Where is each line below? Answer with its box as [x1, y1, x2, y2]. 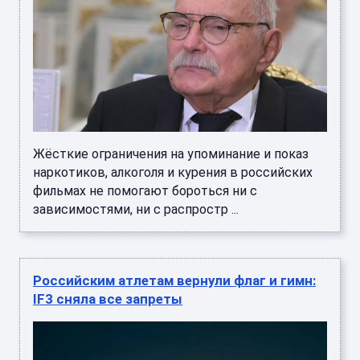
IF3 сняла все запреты [33, 290, 182, 307]
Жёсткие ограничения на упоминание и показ [33, 145, 309, 162]
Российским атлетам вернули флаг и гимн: [33, 272, 316, 288]
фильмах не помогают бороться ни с [33, 182, 257, 198]
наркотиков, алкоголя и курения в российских [33, 164, 313, 180]
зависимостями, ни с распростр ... [33, 201, 239, 217]
